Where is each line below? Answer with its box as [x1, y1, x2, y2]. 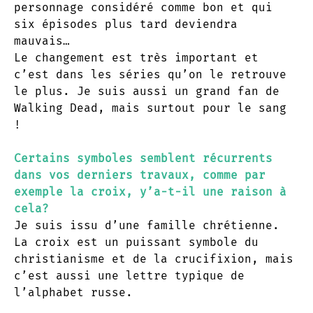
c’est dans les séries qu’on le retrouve [14, 67, 286, 81]
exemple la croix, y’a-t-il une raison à [14, 184, 286, 198]
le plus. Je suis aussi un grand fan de [14, 84, 279, 98]
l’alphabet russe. [14, 285, 133, 299]
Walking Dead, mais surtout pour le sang [14, 101, 286, 115]
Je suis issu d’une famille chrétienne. [14, 218, 279, 232]
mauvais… [14, 34, 70, 48]
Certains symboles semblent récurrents [14, 151, 272, 165]
